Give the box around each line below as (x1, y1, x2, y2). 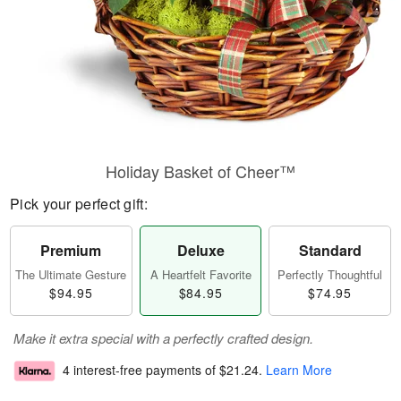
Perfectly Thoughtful (277, 266, 383, 283)
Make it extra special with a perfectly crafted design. (13, 328, 313, 347)
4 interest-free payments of (63, 361, 219, 380)
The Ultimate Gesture (15, 266, 127, 283)
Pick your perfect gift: (10, 193, 148, 214)
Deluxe (176, 240, 225, 260)
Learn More (266, 361, 332, 380)
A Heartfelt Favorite (149, 266, 252, 283)
